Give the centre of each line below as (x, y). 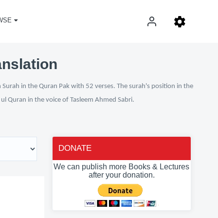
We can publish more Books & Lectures (122, 167)
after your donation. (121, 175)
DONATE (75, 148)
